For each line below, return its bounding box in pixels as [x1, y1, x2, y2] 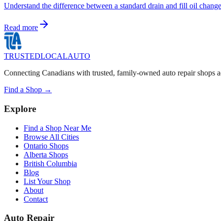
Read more [4, 23, 38, 32]
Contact [24, 194, 48, 203]
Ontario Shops [24, 141, 69, 150]
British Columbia [24, 159, 77, 168]
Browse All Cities [24, 132, 79, 141]
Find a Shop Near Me [24, 123, 91, 132]
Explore [4, 104, 36, 114]
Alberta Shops [24, 150, 68, 159]
